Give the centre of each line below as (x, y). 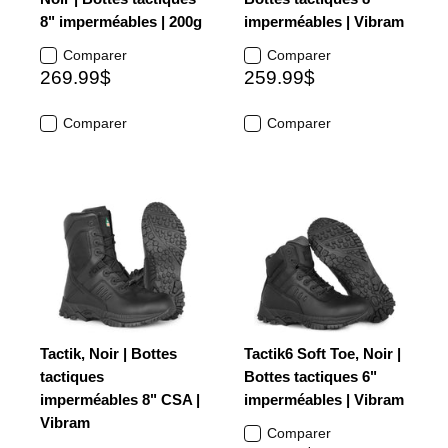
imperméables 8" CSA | (120, 399)
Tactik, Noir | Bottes (108, 353)
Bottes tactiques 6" (310, 376)
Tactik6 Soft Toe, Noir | (322, 353)
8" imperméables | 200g (121, 21)
